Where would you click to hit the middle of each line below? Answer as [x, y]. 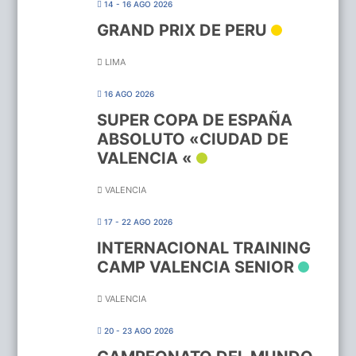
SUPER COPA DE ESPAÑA [195, 120]
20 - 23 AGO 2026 [139, 330]
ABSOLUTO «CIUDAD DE [193, 139]
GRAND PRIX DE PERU [182, 30]
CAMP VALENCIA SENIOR [196, 267]
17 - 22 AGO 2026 [139, 221]
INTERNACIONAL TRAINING [204, 248]
